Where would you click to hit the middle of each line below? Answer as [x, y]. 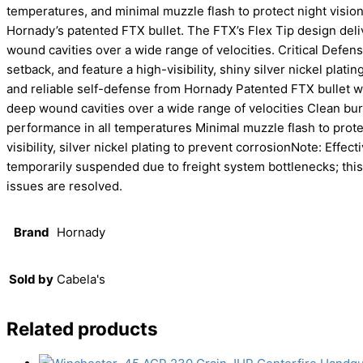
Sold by [31, 280]
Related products [82, 328]
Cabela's [81, 280]
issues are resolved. [64, 186]
